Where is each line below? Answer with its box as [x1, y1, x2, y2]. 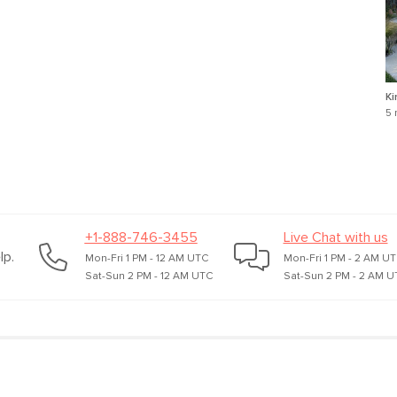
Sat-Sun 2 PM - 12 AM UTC [84, 271, 213, 282]
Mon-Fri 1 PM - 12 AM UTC [84, 253, 208, 264]
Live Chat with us [283, 230, 388, 245]
